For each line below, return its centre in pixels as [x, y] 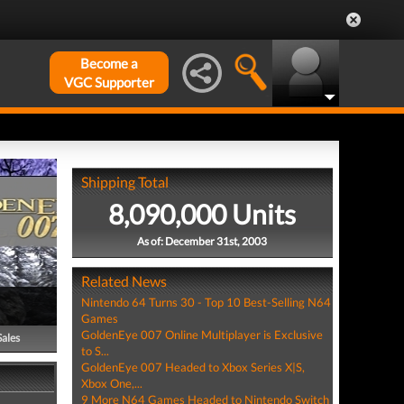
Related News [124, 281]
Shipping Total [124, 182]
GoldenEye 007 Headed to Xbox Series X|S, [193, 367]
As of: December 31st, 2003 [202, 241]
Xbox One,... [111, 383]
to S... [95, 351]
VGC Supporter [109, 82]
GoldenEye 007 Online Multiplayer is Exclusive [202, 335]
